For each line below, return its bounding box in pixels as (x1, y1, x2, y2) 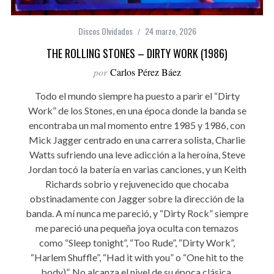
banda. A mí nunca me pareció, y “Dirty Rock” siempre (26, 207, 248, 220)
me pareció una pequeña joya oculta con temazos (35, 222, 239, 234)
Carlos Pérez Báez (109, 65, 181, 79)
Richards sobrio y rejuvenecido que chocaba (45, 178, 229, 190)
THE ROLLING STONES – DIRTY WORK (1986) (46, 45, 228, 62)
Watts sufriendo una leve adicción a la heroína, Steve (29, 149, 245, 161)
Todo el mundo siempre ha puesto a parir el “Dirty (34, 90, 240, 102)
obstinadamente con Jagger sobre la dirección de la (30, 193, 244, 205)
